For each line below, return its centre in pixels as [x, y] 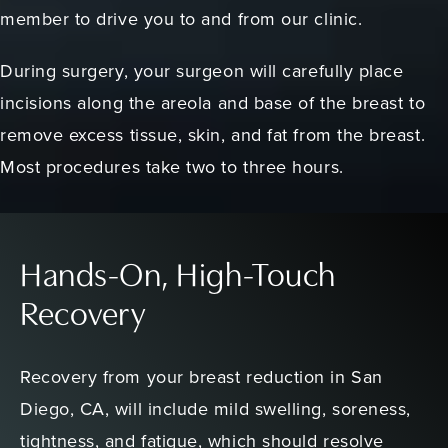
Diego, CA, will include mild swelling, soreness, [215, 409]
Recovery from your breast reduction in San [201, 377]
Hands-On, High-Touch [178, 278]
